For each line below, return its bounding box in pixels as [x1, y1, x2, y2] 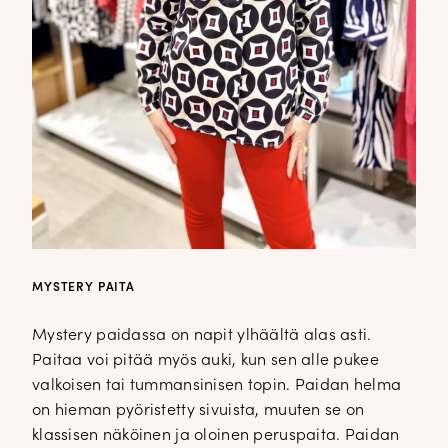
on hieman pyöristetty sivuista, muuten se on [32, 402, 365, 419]
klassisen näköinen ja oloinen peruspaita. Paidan [32, 427, 400, 444]
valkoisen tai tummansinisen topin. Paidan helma [32, 377, 402, 394]
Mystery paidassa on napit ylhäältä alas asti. [32, 327, 372, 344]
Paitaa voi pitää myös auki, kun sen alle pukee [32, 352, 379, 369]
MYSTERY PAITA [32, 281, 135, 294]
